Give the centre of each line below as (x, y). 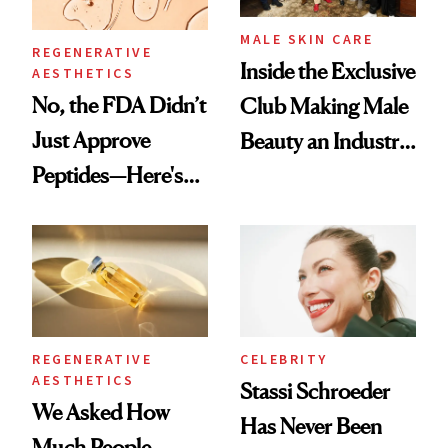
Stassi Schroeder (315, 391)
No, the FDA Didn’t (119, 105)
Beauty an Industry (324, 141)
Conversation (301, 176)
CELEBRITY (284, 359)
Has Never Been (311, 426)
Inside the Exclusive (327, 71)
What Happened (107, 210)
